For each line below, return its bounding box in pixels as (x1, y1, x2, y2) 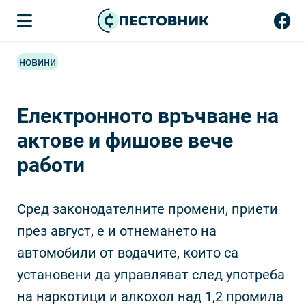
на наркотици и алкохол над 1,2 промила (17, 288, 283, 305)
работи (17, 153, 85, 177)
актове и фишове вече (17, 128, 233, 152)
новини (19, 55, 56, 68)
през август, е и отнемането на (17, 223, 217, 239)
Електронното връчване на (17, 104, 279, 128)
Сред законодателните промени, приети (17, 201, 278, 217)
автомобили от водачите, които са (17, 245, 238, 261)
